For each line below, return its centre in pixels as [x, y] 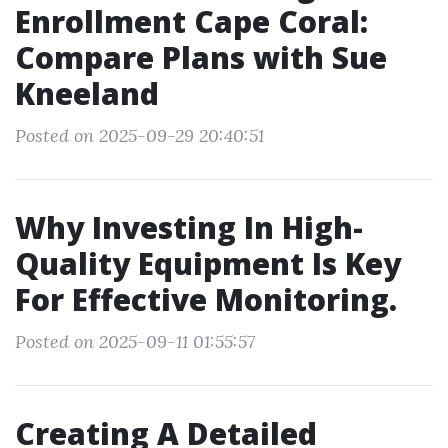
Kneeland [87, 93]
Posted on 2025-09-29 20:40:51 [139, 135]
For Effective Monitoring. [206, 299]
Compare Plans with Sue [201, 57]
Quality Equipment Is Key [208, 263]
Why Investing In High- [189, 227]
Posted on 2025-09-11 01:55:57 [135, 341]
